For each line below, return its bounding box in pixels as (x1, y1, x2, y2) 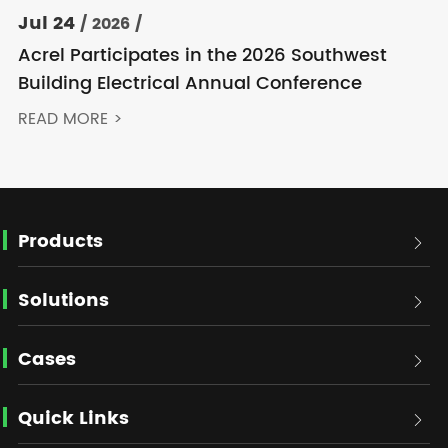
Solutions (17, 286, 109, 316)
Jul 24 (17, 9, 75, 39)
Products (17, 227, 103, 257)
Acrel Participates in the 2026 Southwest (17, 41, 387, 71)
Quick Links (17, 404, 129, 434)
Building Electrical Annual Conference (17, 69, 362, 99)
